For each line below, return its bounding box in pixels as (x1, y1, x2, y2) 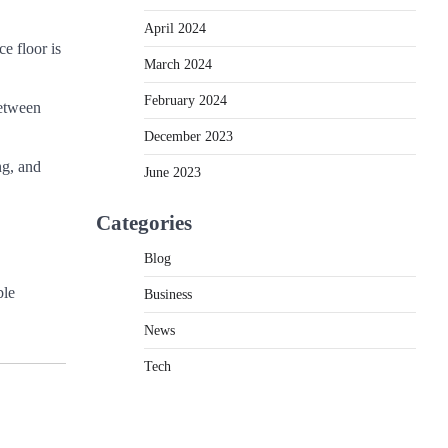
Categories (96, 211, 192, 234)
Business (144, 286, 192, 302)
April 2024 (144, 20, 206, 36)
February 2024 (144, 92, 227, 108)
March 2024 (144, 56, 212, 72)
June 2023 (144, 164, 201, 180)
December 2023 (144, 128, 233, 144)
